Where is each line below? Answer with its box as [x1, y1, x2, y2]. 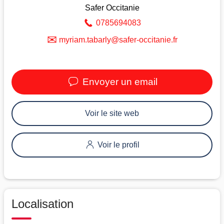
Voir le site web [85, 108, 139, 117]
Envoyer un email [79, 76, 157, 87]
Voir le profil [95, 140, 140, 149]
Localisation [11, 196, 73, 210]
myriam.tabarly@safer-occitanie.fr [58, 35, 177, 44]
